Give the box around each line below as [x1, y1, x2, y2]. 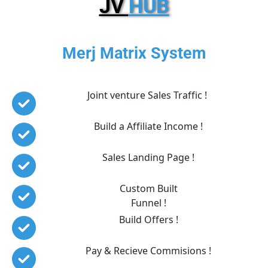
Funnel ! [130, 196, 166, 209]
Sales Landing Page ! [102, 150, 194, 164]
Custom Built [119, 181, 178, 195]
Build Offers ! [118, 212, 178, 226]
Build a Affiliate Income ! [94, 119, 203, 133]
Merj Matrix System [62, 43, 206, 63]
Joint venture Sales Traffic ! [87, 88, 209, 102]
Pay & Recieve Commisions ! [86, 243, 211, 257]
